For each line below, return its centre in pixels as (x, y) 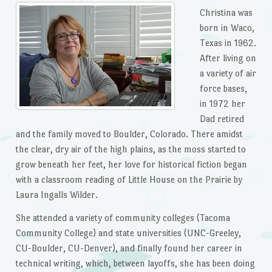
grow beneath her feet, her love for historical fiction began (131, 165)
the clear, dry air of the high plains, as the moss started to (131, 149)
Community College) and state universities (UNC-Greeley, (128, 233)
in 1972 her (223, 104)
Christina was (226, 13)
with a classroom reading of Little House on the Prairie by (129, 180)
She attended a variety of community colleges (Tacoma (123, 218)
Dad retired (222, 119)
